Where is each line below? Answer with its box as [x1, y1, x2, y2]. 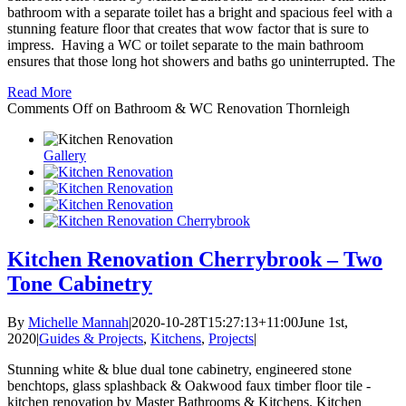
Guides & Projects [39, 330, 143, 346]
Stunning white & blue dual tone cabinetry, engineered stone [7, 361, 352, 377]
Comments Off [7, 100, 92, 116]
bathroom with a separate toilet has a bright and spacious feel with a [7, 4, 392, 20]
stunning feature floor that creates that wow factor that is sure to [7, 20, 369, 36]
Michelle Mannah [28, 314, 129, 330]
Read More [7, 83, 72, 100]
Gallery [43, 147, 86, 163]
